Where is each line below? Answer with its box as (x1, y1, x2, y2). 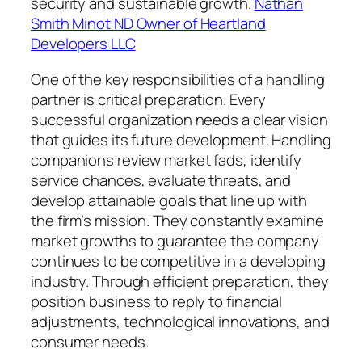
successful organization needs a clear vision (31, 108, 328, 130)
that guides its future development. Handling (31, 128, 331, 150)
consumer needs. (31, 330, 149, 352)
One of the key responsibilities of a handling (31, 68, 325, 90)
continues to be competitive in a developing (31, 250, 326, 271)
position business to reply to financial (31, 290, 283, 312)
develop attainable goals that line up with (31, 189, 307, 211)
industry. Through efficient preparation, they (31, 270, 329, 292)
